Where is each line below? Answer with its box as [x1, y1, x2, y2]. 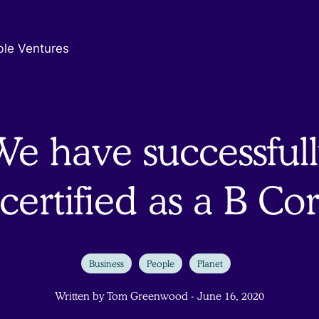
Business [89, 258, 124, 269]
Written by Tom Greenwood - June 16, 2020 [55, 290, 264, 303]
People [147, 258, 174, 269]
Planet [197, 258, 223, 269]
